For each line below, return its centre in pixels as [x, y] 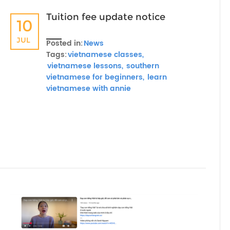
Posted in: [64, 43]
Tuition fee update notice [106, 17]
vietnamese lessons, [85, 66]
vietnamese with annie [89, 89]
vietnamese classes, [106, 55]
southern [142, 66]
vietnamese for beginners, [95, 77]
